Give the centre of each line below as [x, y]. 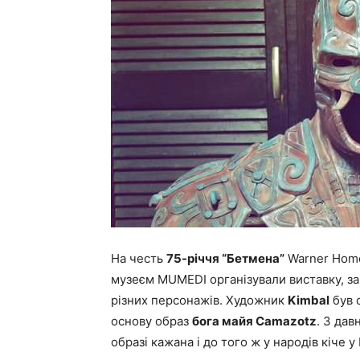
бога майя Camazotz [254, 321]
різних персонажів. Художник [199, 300]
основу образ [151, 321]
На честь [139, 258]
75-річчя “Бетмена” [225, 258]
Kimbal [309, 300]
